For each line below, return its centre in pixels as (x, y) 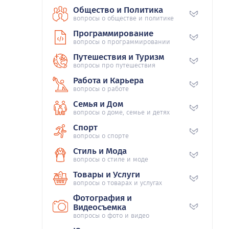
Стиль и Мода (100, 151)
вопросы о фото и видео (111, 215)
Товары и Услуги (107, 174)
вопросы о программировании (122, 41)
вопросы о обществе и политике (123, 18)
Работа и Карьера (108, 80)
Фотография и (102, 198)
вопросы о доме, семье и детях (121, 112)
